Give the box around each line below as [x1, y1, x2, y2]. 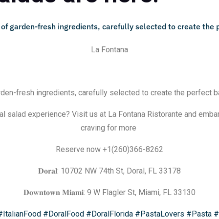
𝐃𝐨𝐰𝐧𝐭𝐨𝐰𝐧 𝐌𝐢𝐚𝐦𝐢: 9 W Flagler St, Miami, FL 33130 [23, 188, 196, 197]
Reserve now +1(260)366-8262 [56, 145, 163, 154]
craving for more [81, 123, 138, 133]
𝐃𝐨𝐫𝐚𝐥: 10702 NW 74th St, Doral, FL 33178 [38, 166, 181, 176]
